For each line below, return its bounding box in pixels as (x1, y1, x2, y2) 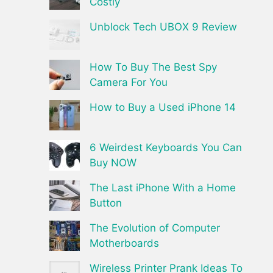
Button (90, 196, 122, 209)
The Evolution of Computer (90, 221, 220, 234)
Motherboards (90, 236, 159, 249)
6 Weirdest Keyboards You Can (90, 141, 242, 154)
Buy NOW (90, 156, 136, 169)
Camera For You (90, 76, 168, 88)
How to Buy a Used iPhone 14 (90, 101, 236, 113)
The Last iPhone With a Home (90, 181, 236, 194)
